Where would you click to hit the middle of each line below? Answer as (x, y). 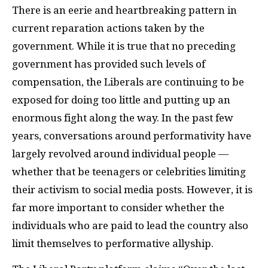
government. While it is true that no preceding (124, 46)
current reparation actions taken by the (108, 28)
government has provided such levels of (109, 64)
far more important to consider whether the (118, 208)
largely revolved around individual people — (120, 154)
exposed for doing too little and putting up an (121, 100)
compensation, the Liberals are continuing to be (128, 82)
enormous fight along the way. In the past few (123, 118)
